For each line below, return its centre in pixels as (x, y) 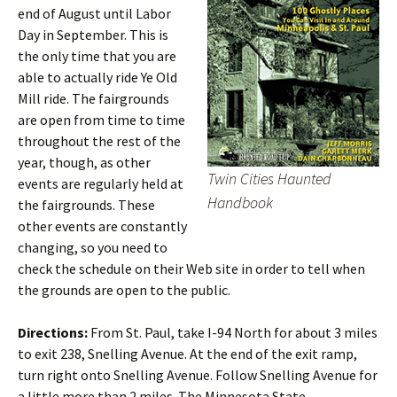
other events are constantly (102, 226)
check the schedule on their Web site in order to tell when (191, 269)
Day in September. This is (93, 35)
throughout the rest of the (99, 141)
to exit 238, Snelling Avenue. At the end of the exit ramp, (187, 354)
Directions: (54, 332)
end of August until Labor (94, 13)
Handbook (240, 202)
